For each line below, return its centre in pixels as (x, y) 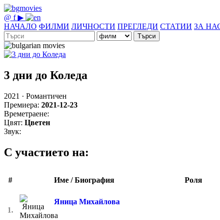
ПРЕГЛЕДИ (138, 26)
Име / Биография (84, 180)
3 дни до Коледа (46, 75)
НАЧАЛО (20, 26)
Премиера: (22, 105)
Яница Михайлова (87, 201)
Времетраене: (27, 113)
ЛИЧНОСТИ (93, 26)
